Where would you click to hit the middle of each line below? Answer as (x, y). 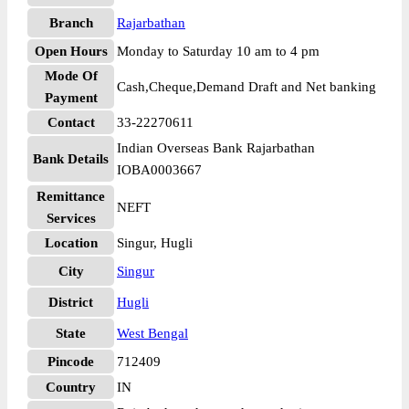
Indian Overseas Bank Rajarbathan (216, 148)
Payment (71, 98)
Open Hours (71, 51)
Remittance (71, 196)
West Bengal (152, 333)
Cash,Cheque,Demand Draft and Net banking (246, 87)
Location (71, 243)
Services (71, 218)
